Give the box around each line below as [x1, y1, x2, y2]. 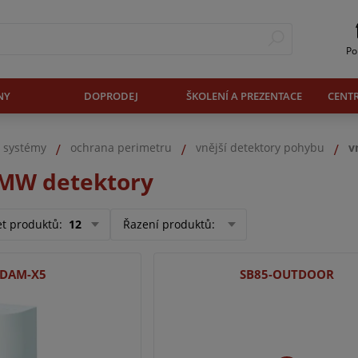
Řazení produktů [123, 217, 212, 233]
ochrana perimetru [70, 140, 172, 156]
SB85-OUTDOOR [239, 265, 334, 282]
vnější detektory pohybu [196, 140, 324, 156]
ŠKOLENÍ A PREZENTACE [186, 88, 302, 103]
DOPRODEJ [83, 88, 138, 103]
